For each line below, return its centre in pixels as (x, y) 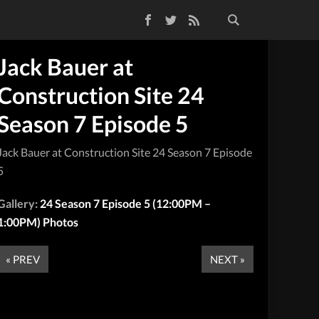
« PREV (23, 259)
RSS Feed (159, 17)
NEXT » (228, 259)
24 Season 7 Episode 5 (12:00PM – (126, 203)
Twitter (132, 17)
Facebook (115, 17)
